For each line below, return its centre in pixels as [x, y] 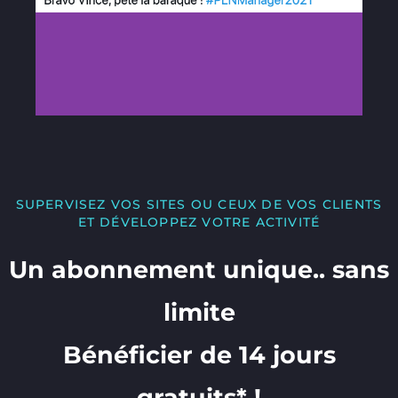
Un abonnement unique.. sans [199, 269]
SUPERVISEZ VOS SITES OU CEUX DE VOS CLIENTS [199, 204]
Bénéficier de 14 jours [199, 354]
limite [199, 312]
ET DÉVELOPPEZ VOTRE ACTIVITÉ [199, 222]
